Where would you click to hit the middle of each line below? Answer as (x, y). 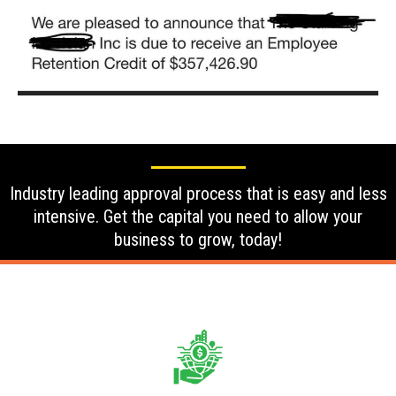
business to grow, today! (198, 240)
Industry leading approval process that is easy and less (198, 194)
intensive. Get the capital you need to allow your (198, 217)
